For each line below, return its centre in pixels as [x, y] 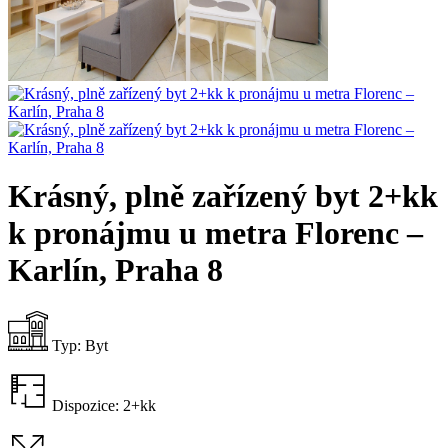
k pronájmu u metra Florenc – [215, 233]
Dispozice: [85, 405]
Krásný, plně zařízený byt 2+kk [223, 196]
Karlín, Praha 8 [115, 270]
